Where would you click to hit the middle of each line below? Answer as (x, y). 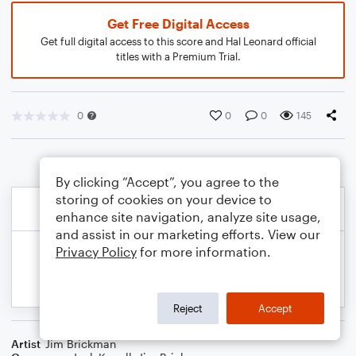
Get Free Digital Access (178, 23)
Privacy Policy (96, 252)
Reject (188, 308)
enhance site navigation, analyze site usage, (188, 217)
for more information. (204, 252)
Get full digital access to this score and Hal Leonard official (178, 41)
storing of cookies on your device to (164, 199)
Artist (26, 344)
